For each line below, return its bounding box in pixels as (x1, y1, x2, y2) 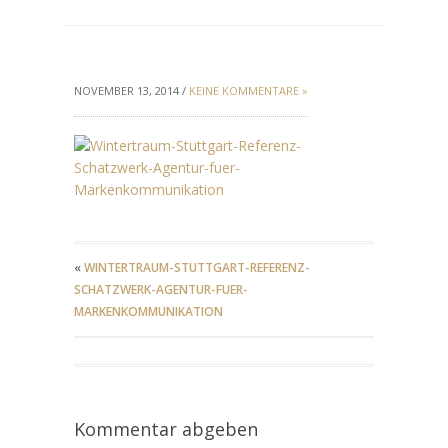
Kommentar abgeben (74, 417, 258, 441)
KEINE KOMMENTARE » (189, 83, 308, 98)
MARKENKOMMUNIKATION (74, 303, 223, 320)
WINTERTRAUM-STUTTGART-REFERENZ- (84, 259, 310, 276)
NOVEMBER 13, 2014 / (74, 83, 189, 98)
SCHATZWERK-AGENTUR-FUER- (74, 281, 248, 298)
